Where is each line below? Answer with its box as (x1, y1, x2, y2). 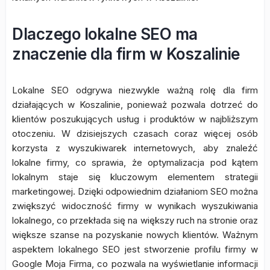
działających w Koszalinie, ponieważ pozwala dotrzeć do (12, 99, 258, 110)
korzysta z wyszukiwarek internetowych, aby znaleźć (12, 142, 258, 154)
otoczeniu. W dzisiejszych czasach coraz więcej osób (12, 128, 258, 139)
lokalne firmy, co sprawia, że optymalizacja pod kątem (12, 157, 258, 168)
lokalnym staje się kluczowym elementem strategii (12, 171, 258, 183)
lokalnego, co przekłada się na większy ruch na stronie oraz (12, 215, 258, 226)
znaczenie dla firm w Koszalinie (12, 45, 240, 63)
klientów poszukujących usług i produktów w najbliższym (12, 113, 258, 125)
